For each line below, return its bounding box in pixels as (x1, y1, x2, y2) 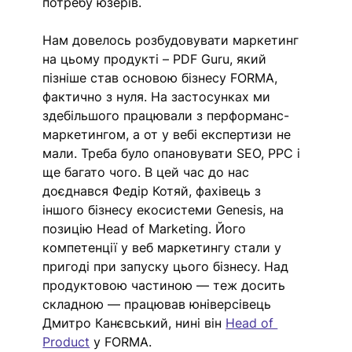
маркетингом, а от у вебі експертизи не (42, 126, 295, 143)
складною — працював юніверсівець (42, 296, 276, 313)
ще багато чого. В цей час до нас (42, 164, 254, 181)
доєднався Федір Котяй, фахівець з (42, 183, 266, 200)
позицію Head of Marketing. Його (42, 221, 251, 237)
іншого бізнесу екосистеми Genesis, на (42, 202, 288, 218)
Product (42, 334, 90, 350)
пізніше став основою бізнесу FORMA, (42, 70, 282, 86)
